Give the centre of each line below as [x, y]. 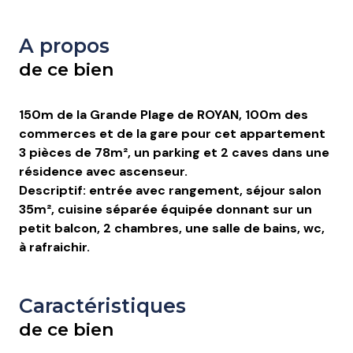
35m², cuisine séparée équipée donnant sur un [165, 210]
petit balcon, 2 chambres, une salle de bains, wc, [172, 229]
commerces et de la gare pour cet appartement [172, 134]
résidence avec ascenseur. [103, 172]
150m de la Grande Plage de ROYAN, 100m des [163, 115]
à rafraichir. [54, 247]
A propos [64, 46]
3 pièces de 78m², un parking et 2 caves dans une [174, 153]
